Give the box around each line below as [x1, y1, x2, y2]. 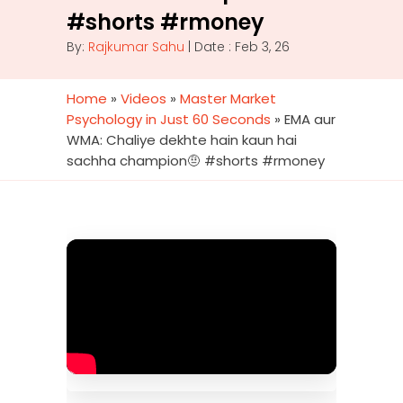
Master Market [180, 89, 276, 108]
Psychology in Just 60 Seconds [67, 110, 271, 129]
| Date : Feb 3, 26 [184, 38, 290, 56]
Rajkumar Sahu [88, 38, 184, 56]
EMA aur [284, 110, 336, 129]
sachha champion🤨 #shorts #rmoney [67, 151, 325, 170]
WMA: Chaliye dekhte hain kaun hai [67, 130, 297, 149]
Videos [121, 89, 166, 108]
